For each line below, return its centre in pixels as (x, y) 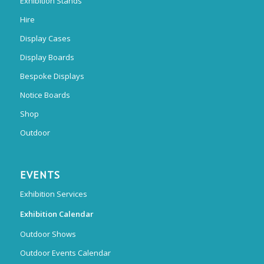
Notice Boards (45, 95)
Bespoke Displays (52, 76)
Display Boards (47, 57)
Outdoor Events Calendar (65, 253)
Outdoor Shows (48, 234)
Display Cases (45, 39)
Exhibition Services (53, 194)
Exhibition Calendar (57, 214)
